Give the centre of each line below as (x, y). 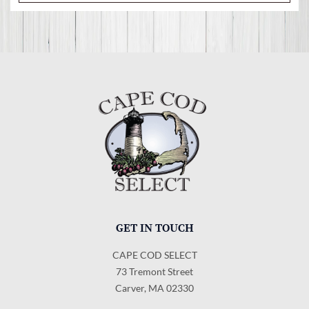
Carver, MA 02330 (154, 288)
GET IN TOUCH (154, 229)
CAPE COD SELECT (154, 255)
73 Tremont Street (154, 272)
